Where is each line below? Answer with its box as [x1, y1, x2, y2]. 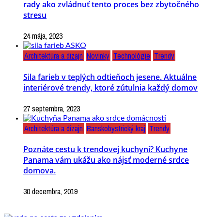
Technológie [113, 50, 150, 62]
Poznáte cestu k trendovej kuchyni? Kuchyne [23, 144, 187, 155]
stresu [23, 9, 46, 20]
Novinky [87, 50, 109, 62]
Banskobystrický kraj [87, 123, 145, 134]
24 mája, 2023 [23, 31, 62, 42]
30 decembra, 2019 [23, 186, 77, 197]
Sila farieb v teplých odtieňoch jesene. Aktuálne [23, 71, 197, 82]
